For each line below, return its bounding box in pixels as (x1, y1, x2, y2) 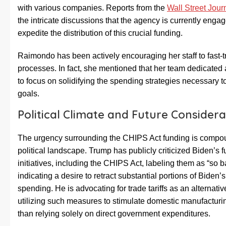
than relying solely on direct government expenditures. (18, 209, 210, 218)
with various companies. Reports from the (18, 4, 167, 13)
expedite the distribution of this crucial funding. (18, 29, 183, 38)
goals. (18, 89, 39, 98)
